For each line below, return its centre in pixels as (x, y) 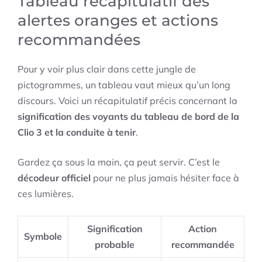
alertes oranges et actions (118, 21)
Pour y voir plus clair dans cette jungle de (107, 69)
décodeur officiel (54, 178)
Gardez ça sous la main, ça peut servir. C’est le (119, 162)
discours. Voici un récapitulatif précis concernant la (127, 101)
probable (115, 245)
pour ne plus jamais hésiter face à (165, 178)
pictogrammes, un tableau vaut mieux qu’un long (124, 85)
